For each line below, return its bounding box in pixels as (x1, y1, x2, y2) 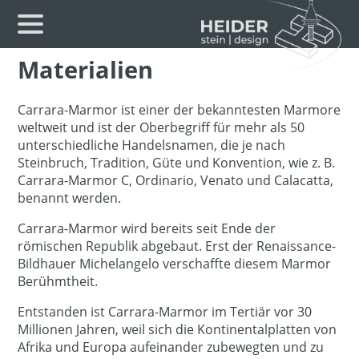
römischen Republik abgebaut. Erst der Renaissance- (18, 236, 337, 255)
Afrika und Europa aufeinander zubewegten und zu (18, 337, 325, 356)
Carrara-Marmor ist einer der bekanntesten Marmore (18, 100, 341, 119)
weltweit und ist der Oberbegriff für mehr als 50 (18, 118, 305, 136)
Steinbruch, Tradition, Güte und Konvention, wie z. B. (18, 153, 336, 171)
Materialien (18, 54, 154, 86)
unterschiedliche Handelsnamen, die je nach (18, 135, 286, 154)
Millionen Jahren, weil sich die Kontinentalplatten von (18, 320, 337, 338)
